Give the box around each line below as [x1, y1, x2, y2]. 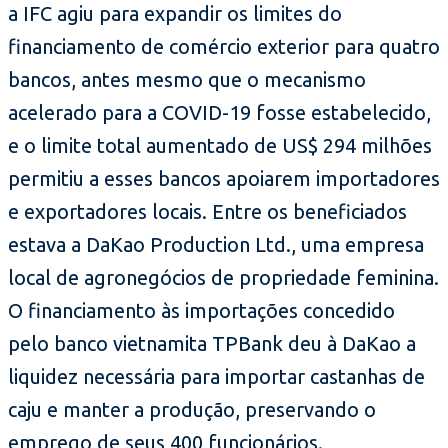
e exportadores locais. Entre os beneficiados [8, 200, 407, 224]
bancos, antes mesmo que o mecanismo [8, 68, 366, 92]
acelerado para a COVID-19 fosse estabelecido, [8, 101, 431, 125]
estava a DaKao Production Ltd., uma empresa [8, 233, 424, 257]
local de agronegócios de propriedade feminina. [8, 266, 439, 290]
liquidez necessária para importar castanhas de [8, 365, 425, 389]
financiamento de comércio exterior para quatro [8, 35, 440, 59]
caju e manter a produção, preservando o [8, 398, 376, 422]
